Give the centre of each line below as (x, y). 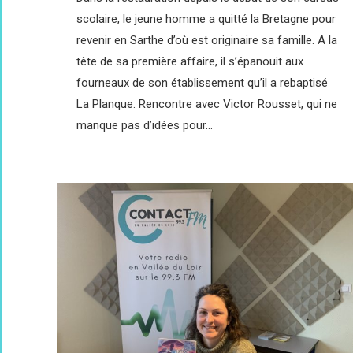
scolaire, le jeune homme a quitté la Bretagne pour (206, 19)
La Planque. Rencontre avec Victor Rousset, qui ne (207, 104)
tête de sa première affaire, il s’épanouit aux (190, 61)
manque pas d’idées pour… (145, 125)
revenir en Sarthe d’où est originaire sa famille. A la (207, 40)
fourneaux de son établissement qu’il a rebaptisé (202, 82)
